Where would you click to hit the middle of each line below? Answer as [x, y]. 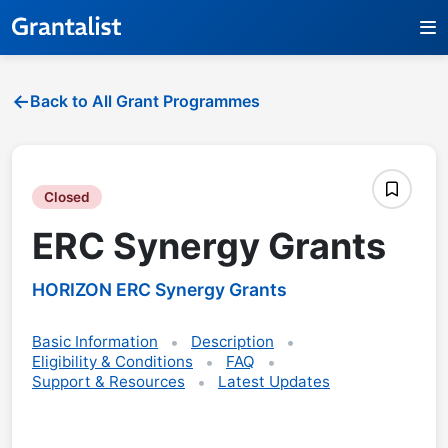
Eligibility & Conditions [112, 361]
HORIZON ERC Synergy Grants [159, 289]
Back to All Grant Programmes [145, 100]
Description [232, 341]
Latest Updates [274, 381]
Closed [67, 196]
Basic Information [95, 341]
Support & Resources [108, 381]
